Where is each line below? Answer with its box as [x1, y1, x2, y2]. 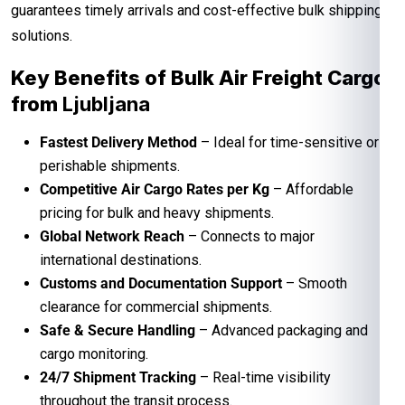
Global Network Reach [40, 227, 184, 245]
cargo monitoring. [40, 344, 148, 363]
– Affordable [269, 180, 353, 198]
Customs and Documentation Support [40, 274, 282, 292]
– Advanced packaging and [195, 321, 368, 339]
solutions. [11, 26, 72, 44]
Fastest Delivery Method [40, 133, 197, 151]
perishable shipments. [40, 156, 180, 174]
